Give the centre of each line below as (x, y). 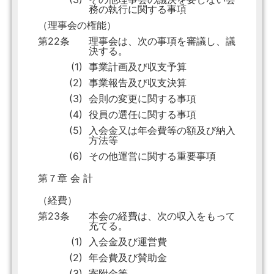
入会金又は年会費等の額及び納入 (162, 131)
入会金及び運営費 (128, 242)
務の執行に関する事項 (137, 9)
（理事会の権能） (77, 25)
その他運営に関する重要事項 (152, 156)
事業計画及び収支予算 (137, 67)
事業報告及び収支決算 (137, 83)
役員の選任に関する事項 (142, 115)
